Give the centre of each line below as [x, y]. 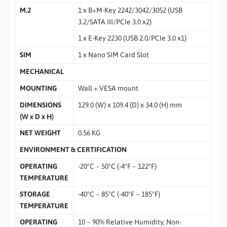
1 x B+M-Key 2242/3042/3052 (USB [130, 10]
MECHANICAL [42, 72]
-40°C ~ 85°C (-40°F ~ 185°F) [119, 194]
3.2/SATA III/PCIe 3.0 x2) [115, 22]
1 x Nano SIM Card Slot [113, 55]
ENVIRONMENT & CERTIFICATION [73, 150]
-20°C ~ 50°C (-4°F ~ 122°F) [117, 166]
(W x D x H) [36, 117]
